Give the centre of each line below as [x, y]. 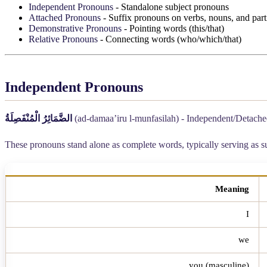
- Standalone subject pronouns [171, 7]
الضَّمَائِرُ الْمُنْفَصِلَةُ [38, 118]
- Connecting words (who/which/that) [170, 39]
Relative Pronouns [63, 39]
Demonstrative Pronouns [75, 28]
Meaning [232, 189]
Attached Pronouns [65, 17]
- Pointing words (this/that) [173, 28]
